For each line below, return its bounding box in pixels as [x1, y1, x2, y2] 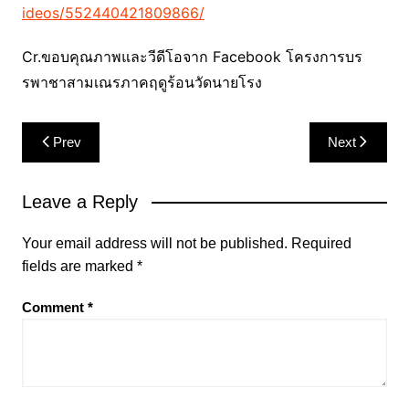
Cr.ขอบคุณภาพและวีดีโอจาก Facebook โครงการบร [21, 47, 362, 66]
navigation [20, 149, 127, 177]
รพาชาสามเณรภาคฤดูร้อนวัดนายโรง [21, 72, 262, 91]
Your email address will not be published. [21, 235, 288, 251]
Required [290, 235, 351, 251]
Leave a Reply [21, 191, 138, 212]
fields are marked [21, 257, 137, 274]
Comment [21, 299, 88, 315]
